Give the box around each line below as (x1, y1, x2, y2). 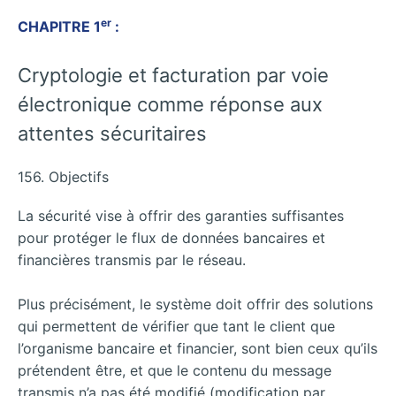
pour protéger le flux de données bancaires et (18, 228, 325, 247)
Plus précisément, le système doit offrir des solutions (18, 295, 373, 314)
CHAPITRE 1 (18, 18, 101, 36)
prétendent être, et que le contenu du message (18, 362, 331, 380)
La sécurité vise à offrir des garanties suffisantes (18, 206, 344, 225)
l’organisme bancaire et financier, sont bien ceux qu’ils (18, 339, 377, 358)
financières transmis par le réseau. (18, 250, 246, 269)
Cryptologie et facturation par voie (18, 63, 329, 87)
